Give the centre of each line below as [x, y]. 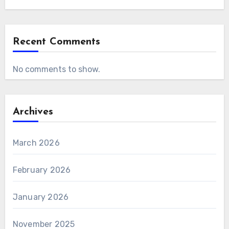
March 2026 [36, 143]
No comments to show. [56, 69]
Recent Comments [56, 42]
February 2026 [42, 170]
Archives [33, 112]
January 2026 [41, 197]
